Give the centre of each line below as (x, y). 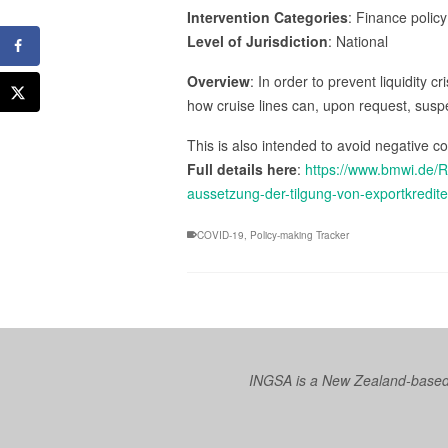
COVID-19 (220, 235)
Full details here (242, 169)
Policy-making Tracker (299, 235)
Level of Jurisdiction (257, 41)
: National (358, 41)
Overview (218, 81)
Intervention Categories (267, 17)
